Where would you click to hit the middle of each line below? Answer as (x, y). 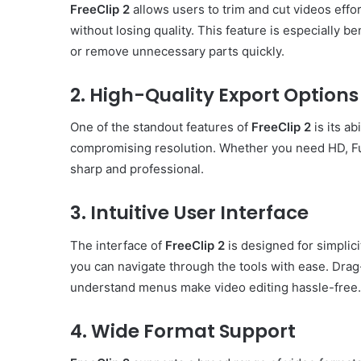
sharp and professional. (137, 169)
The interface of (118, 245)
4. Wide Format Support (183, 331)
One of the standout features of (161, 127)
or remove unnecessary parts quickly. (177, 51)
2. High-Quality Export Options (214, 95)
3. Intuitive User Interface (189, 213)
